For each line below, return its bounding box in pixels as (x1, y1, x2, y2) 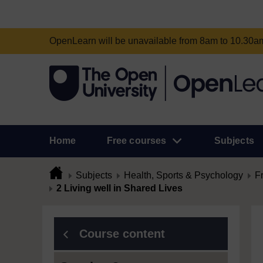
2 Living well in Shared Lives (56, 183, 183, 193)
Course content (79, 227, 165, 240)
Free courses (106, 136, 167, 146)
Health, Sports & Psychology (124, 170, 243, 180)
